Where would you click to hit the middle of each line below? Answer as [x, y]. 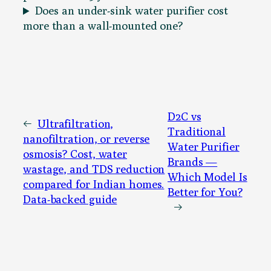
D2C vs [184, 116]
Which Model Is [207, 176]
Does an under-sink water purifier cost [131, 11]
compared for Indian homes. [94, 184]
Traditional [197, 131]
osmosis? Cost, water [75, 154]
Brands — [193, 161]
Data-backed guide [70, 199]
